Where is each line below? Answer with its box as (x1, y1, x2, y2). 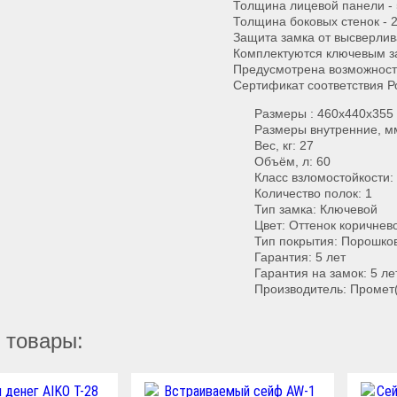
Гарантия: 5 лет (254, 250, 346, 265)
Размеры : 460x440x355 (254, 106, 393, 121)
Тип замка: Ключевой (254, 202, 378, 217)
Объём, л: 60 (254, 154, 331, 169)
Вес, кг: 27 (254, 138, 314, 153)
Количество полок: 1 (254, 186, 372, 201)
